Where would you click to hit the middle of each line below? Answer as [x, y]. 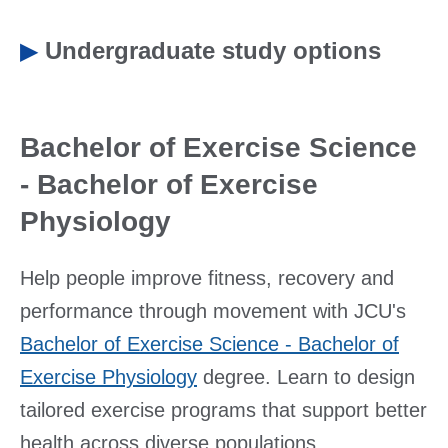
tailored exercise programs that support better [223, 410]
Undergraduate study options [213, 50]
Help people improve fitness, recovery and [207, 278]
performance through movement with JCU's [213, 311]
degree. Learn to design [306, 377]
